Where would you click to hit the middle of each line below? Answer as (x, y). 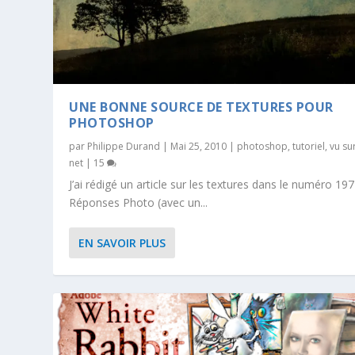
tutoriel (309, 147)
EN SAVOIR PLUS (122, 243)
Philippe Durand (124, 147)
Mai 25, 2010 (199, 147)
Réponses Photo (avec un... (139, 203)
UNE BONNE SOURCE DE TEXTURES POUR (201, 107)
